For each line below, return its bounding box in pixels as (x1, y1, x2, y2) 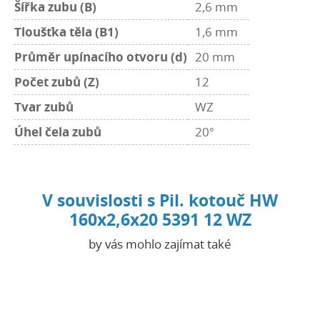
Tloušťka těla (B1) (14, 24, 119, 40)
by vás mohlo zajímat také (89, 236, 231, 252)
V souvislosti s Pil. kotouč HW (42, 189, 278, 211)
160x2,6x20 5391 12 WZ (69, 208, 251, 231)
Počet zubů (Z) (14, 74, 100, 90)
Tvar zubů (14, 99, 74, 115)
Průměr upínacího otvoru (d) (14, 49, 188, 65)
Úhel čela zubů (14, 124, 102, 140)
